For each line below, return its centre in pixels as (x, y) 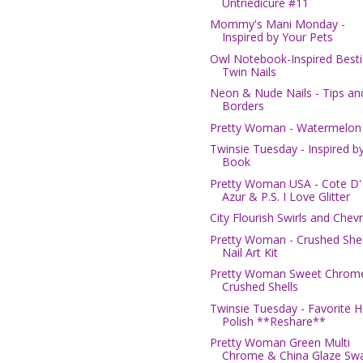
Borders (243, 106)
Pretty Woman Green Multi (280, 343)
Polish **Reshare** (273, 321)
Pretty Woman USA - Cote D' (285, 183)
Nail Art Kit (250, 252)
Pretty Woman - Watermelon (285, 127)
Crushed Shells (260, 287)
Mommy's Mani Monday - (277, 24)
